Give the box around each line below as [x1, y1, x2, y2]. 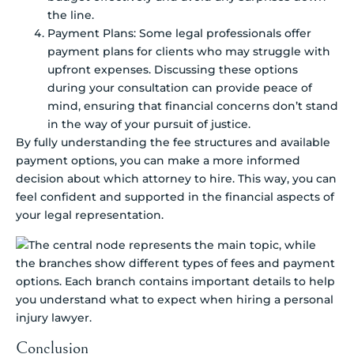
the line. [47, 8, 94, 23]
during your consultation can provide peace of [47, 81, 312, 96]
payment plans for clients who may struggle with [47, 44, 330, 59]
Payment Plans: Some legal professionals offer [47, 26, 311, 41]
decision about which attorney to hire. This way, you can [16, 171, 337, 186]
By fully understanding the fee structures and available [16, 135, 330, 150]
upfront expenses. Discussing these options [47, 62, 298, 77]
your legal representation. [16, 208, 164, 223]
